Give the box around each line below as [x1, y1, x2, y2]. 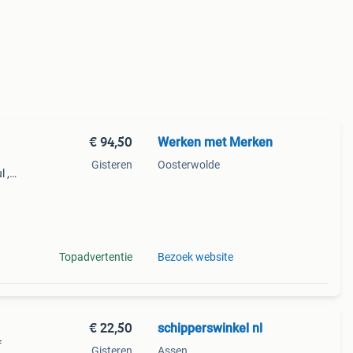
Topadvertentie [58, 251, 132, 263]
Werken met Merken [157, 135, 273, 150]
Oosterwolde [157, 158, 220, 171]
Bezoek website [157, 251, 233, 263]
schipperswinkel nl [157, 321, 262, 336]
